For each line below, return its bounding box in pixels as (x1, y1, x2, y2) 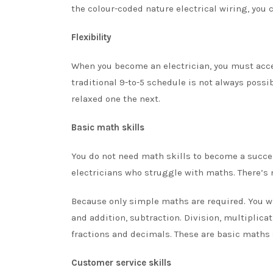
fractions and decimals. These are (71, 228, 217, 239)
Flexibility (71, 31, 112, 43)
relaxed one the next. (71, 93, 160, 104)
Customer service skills (71, 257, 171, 268)
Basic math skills (71, 121, 144, 133)
